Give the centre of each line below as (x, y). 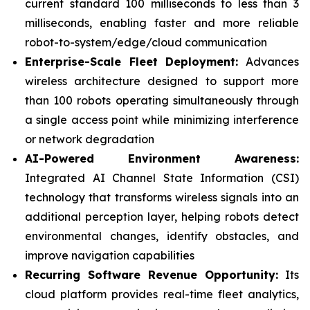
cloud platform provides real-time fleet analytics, (162, 294)
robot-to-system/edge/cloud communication (146, 42)
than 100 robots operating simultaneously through (162, 100)
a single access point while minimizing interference (162, 120)
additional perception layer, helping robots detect (162, 217)
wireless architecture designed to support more (162, 81)
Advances (269, 62)
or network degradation (90, 139)
